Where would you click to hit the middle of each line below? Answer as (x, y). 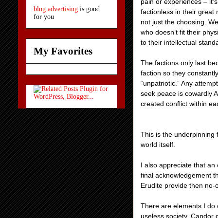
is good (89, 9)
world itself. (158, 145)
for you (44, 17)
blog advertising (56, 9)
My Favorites (63, 51)
